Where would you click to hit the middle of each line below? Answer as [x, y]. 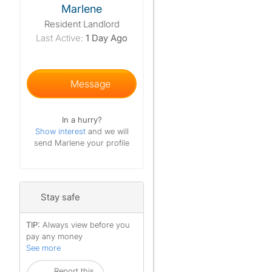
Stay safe [60, 197]
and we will [108, 131]
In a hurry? [82, 120]
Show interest [61, 131]
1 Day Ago [107, 38]
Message [88, 84]
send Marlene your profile [82, 143]
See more [43, 248]
